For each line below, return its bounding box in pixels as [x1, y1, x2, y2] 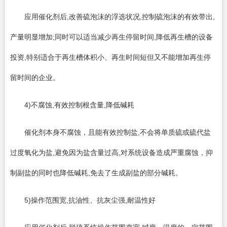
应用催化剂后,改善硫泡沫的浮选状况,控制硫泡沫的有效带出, [10, 12, 215, 21]
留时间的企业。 [10, 73, 60, 82]
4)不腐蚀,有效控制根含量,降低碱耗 [10, 100, 134, 109]
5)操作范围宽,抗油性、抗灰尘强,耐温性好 [10, 196, 156, 204]
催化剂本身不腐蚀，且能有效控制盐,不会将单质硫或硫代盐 [10, 128, 211, 136]
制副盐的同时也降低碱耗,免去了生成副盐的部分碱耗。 [10, 168, 182, 177]
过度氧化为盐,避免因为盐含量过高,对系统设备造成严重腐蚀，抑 [10, 148, 213, 157]
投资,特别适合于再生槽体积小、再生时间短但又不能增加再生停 [10, 53, 211, 61]
